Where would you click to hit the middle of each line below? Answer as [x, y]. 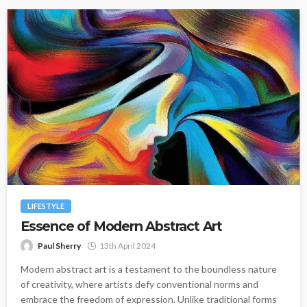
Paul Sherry [59, 245]
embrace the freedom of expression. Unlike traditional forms [149, 299]
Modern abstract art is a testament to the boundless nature [149, 269]
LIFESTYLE [46, 206]
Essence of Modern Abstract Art [121, 226]
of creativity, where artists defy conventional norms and [139, 284]
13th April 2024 [127, 245]
